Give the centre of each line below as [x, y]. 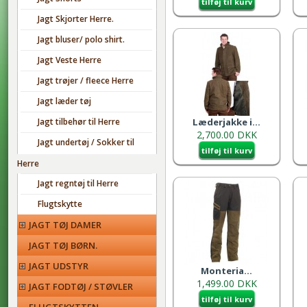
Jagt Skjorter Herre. [76, 19]
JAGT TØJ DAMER [65, 225]
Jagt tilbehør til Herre [79, 122]
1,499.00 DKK [226, 283]
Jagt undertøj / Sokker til [86, 142]
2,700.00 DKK [226, 135]
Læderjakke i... [226, 122]
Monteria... [226, 271]
